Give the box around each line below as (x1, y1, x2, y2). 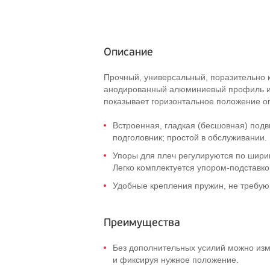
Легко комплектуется (113, 163, 197, 172)
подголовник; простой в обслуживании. (113, 133, 267, 142)
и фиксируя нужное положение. (113, 255, 239, 265)
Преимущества (104, 216, 180, 230)
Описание (104, 45, 153, 59)
